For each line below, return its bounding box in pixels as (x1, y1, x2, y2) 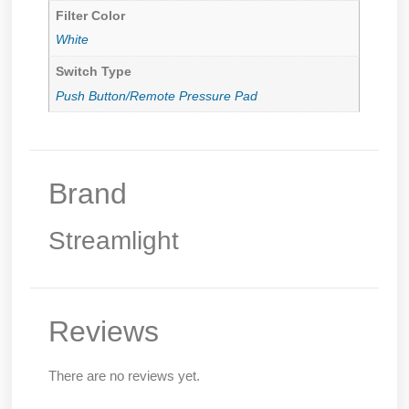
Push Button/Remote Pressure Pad (56, 89, 258, 103)
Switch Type (56, 64, 132, 79)
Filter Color (56, 8, 126, 23)
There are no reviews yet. (48, 368, 201, 384)
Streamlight (48, 226, 180, 256)
